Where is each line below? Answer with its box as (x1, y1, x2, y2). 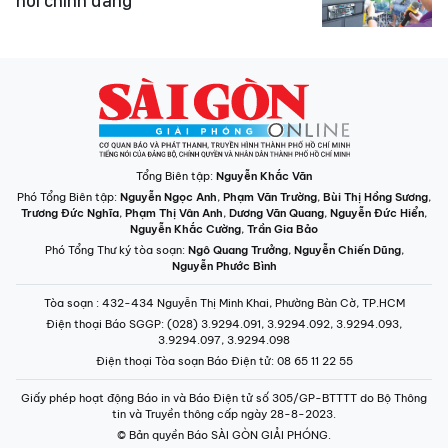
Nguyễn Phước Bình (171, 259, 277, 273)
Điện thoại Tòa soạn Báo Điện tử (95, 354, 271, 368)
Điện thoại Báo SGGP (46, 317, 161, 331)
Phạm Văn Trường (223, 190, 317, 204)
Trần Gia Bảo (247, 222, 318, 236)
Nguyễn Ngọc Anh (120, 190, 217, 204)
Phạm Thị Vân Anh (125, 206, 223, 220)
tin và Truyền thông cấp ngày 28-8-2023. (112, 407, 336, 421)
